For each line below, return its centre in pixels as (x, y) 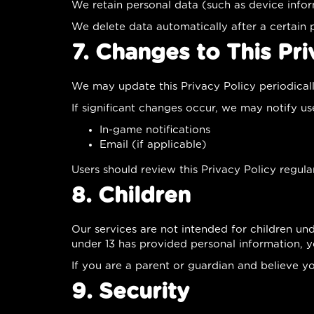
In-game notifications (155, 130)
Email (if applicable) (153, 144)
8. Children (131, 196)
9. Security (130, 292)
